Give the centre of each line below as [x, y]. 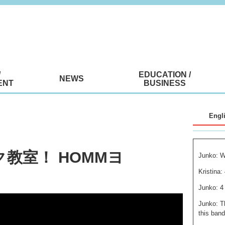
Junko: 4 [211, 188]
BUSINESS [164, 83]
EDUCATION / [164, 75]
